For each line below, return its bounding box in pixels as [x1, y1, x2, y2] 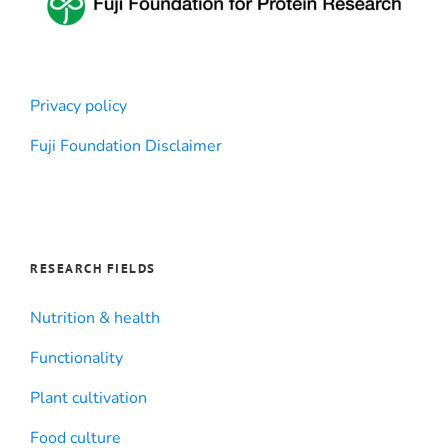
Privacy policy [30, 94, 127, 117]
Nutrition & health [30, 306, 160, 329]
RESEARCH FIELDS [30, 259, 156, 277]
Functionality [30, 346, 123, 369]
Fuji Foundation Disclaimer [30, 134, 222, 157]
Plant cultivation [30, 386, 147, 409]
